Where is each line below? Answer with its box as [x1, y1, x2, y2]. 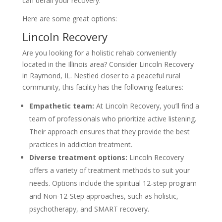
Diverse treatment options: [29, 153, 127, 162]
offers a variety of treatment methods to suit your [29, 166, 190, 175]
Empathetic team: [29, 101, 94, 111]
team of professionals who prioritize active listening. [29, 114, 196, 123]
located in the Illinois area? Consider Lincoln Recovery [22, 59, 194, 69]
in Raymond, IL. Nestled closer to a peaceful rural [22, 71, 180, 80]
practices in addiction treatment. [29, 140, 132, 149]
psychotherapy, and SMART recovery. [29, 204, 149, 214]
